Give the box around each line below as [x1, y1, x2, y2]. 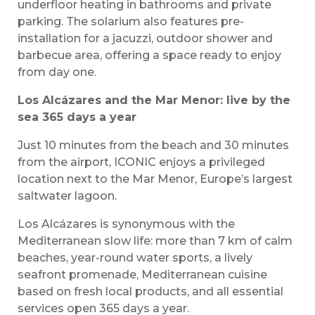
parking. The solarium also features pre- [18, 15, 244, 29]
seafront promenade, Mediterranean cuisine [18, 268, 267, 282]
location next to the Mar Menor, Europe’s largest [18, 172, 292, 186]
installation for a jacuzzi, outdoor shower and [18, 32, 273, 46]
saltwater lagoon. [18, 189, 117, 203]
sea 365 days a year [18, 110, 136, 124]
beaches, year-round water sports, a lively [18, 251, 252, 265]
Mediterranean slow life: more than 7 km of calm [18, 234, 292, 248]
